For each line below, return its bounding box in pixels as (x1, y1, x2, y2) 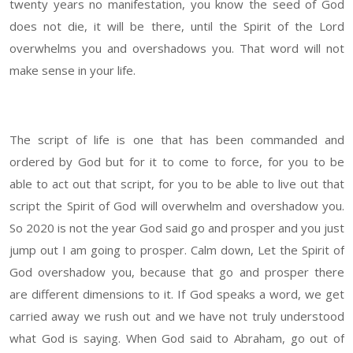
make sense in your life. (9, 62, 136, 79)
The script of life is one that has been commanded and (9, 132, 344, 148)
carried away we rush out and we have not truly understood (9, 308, 344, 325)
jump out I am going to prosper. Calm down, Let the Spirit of (9, 242, 344, 258)
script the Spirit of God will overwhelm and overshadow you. (9, 198, 344, 214)
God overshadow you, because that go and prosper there (9, 264, 344, 281)
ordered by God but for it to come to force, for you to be (9, 154, 344, 170)
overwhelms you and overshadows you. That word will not (9, 40, 344, 57)
